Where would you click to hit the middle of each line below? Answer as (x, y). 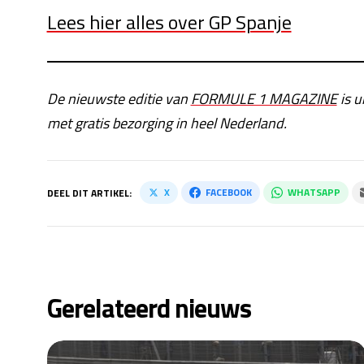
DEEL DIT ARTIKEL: (89, 193)
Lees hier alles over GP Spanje (169, 22)
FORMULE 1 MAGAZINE (264, 99)
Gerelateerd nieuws (149, 308)
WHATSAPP (314, 192)
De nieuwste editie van (119, 99)
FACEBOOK (228, 192)
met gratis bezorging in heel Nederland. (167, 123)
